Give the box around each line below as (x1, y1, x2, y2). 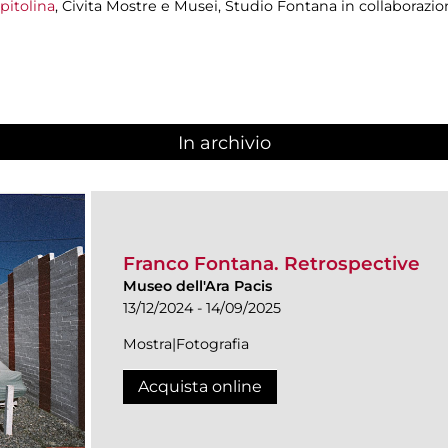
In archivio (177, 131, 271, 154)
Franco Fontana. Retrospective (123, 252, 420, 276)
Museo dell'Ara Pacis (123, 277, 272, 296)
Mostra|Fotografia (123, 335, 249, 354)
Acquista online (138, 377, 262, 397)
